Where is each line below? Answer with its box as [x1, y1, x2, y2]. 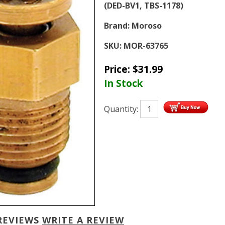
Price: [104, 62, 133, 76]
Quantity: [104, 103, 140, 115]
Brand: [104, 20, 130, 31]
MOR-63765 [124, 40, 168, 51]
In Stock [104, 76, 143, 90]
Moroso [132, 20, 162, 31]
